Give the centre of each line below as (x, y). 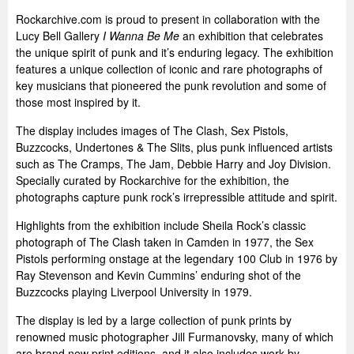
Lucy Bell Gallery (59, 36)
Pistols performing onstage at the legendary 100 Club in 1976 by (177, 258)
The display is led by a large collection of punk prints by (154, 320)
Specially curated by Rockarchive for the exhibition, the (153, 180)
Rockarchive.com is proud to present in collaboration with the (168, 19)
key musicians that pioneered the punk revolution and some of (171, 85)
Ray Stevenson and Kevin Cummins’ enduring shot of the (158, 275)
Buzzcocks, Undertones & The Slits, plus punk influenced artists (174, 147)
